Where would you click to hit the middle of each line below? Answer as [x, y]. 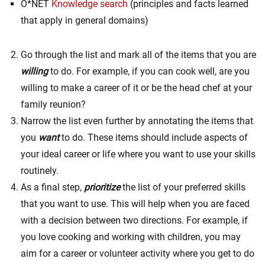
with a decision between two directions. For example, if [134, 220]
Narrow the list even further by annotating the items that [137, 121]
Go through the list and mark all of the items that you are [138, 54]
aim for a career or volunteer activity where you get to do [138, 253]
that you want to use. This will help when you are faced [135, 203]
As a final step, [52, 187]
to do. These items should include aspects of [155, 137]
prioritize [102, 187]
